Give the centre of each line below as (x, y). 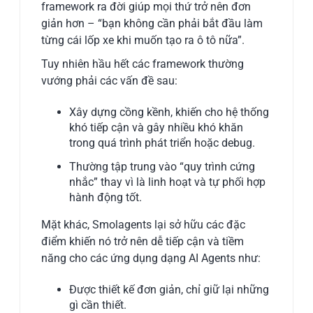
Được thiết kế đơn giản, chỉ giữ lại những (169, 289)
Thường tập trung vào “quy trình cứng (162, 166)
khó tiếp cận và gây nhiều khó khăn (156, 127)
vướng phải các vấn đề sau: (110, 80)
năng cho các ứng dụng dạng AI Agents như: (151, 258)
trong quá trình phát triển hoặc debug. (162, 143)
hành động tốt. (106, 197)
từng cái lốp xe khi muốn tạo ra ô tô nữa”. (143, 40)
